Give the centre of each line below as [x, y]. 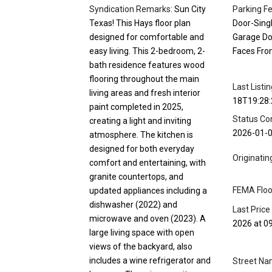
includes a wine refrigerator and [150, 261]
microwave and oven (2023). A [148, 219]
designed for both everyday [142, 149]
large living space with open [142, 233]
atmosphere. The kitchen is [141, 135]
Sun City [189, 9]
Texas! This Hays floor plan [140, 23]
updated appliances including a [148, 191]
